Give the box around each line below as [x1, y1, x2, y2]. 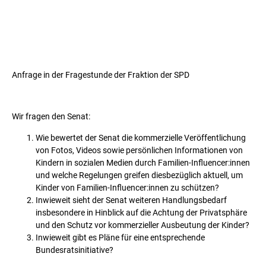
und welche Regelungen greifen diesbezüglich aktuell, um [36, 170, 243, 180]
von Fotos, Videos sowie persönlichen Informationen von [36, 145, 243, 155]
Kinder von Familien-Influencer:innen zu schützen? [36, 182, 219, 192]
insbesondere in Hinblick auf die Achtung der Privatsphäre [36, 207, 247, 217]
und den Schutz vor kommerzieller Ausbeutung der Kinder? [36, 220, 249, 230]
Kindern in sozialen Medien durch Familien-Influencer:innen [36, 157, 250, 167]
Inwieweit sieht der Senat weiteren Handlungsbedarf [36, 195, 227, 205]
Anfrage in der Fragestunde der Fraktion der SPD [12, 69, 189, 80]
